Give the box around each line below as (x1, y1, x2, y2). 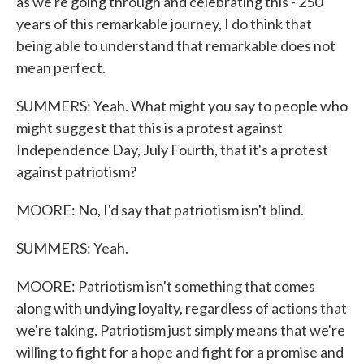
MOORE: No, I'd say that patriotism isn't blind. (16, 201, 304, 219)
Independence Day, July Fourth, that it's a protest (16, 141, 328, 158)
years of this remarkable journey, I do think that (16, 15, 312, 32)
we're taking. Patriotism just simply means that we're (16, 321, 345, 339)
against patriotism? (16, 162, 136, 180)
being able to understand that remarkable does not (16, 37, 336, 54)
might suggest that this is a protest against (16, 119, 283, 136)
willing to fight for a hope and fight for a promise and (16, 343, 344, 361)
